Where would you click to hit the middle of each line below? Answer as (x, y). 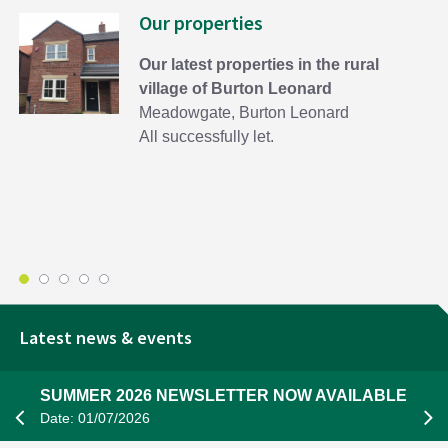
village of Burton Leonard (236, 89)
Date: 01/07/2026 (95, 418)
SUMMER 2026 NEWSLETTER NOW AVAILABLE (223, 396)
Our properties (201, 23)
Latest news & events (106, 338)
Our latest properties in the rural (259, 65)
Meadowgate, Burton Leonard (244, 113)
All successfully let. (207, 137)
